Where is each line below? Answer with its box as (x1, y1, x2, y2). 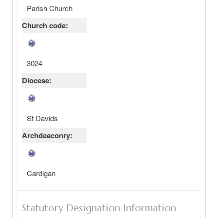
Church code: (22, 20, 68, 31)
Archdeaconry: (22, 130, 73, 141)
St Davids (27, 113, 58, 123)
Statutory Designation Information (22, 202, 176, 214)
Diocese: (22, 75, 52, 86)
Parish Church (27, 3, 73, 13)
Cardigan (27, 168, 55, 178)
